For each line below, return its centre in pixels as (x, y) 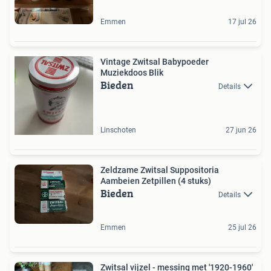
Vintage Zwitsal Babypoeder (155, 62)
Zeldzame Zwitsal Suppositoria (160, 170)
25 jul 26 (242, 228)
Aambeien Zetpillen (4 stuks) (156, 181)
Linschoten (118, 130)
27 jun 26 (241, 130)
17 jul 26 (242, 22)
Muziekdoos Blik (132, 73)
